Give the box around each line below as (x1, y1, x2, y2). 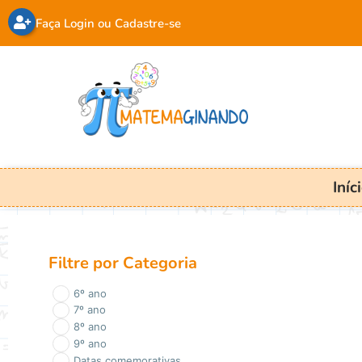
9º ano (73, 337, 107, 351)
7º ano (73, 303, 106, 317)
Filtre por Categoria (48, 251, 197, 274)
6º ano (73, 286, 107, 300)
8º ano (73, 320, 107, 334)
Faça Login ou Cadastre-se (36, 15, 181, 32)
